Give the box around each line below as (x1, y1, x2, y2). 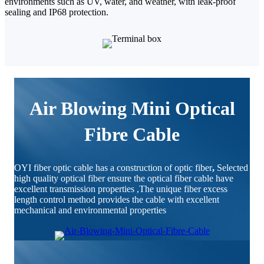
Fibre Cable (84, 123, 180, 145)
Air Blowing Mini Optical (29, 97, 235, 119)
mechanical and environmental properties (14, 204, 169, 215)
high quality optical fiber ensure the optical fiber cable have (14, 173, 233, 183)
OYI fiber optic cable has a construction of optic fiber (14, 162, 212, 173)
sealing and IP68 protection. (5, 6, 108, 17)
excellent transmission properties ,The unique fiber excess (14, 183, 227, 194)
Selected (214, 162, 248, 173)
